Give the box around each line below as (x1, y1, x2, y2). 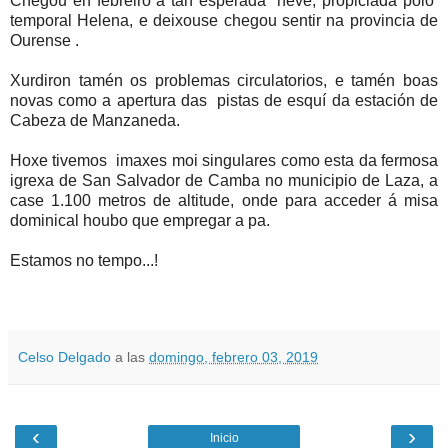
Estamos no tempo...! (10, 251, 158, 269)
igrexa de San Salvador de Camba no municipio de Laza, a (10, 171, 438, 189)
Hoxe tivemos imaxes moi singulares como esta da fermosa (10, 151, 438, 169)
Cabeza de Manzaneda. (10, 111, 180, 129)
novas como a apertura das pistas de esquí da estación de (10, 91, 438, 109)
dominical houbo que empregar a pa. (10, 211, 270, 229)
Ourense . (10, 31, 79, 49)
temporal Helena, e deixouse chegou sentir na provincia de (10, 11, 438, 29)
